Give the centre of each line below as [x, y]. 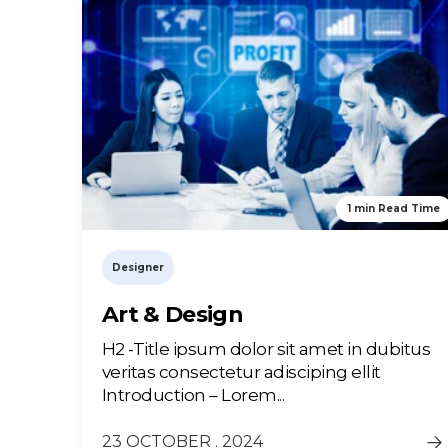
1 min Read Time [393, 209]
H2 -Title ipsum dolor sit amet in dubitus [266, 349]
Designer [138, 268]
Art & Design [173, 315]
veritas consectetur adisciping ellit [241, 372]
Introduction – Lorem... [193, 395]
